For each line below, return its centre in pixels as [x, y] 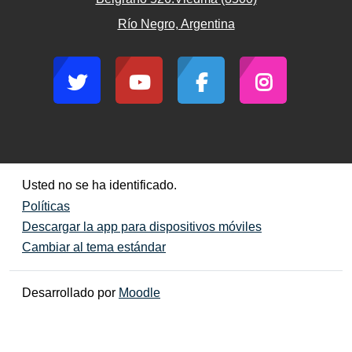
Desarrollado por [70, 293]
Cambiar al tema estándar [94, 247]
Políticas [46, 207]
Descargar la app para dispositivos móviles [142, 227]
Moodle [139, 293]
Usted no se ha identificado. [99, 185]
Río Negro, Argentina [176, 24]
